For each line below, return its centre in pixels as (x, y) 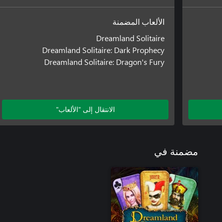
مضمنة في (176, 152)
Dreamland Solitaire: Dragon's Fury (105, 61)
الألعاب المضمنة (139, 22)
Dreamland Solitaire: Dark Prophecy (104, 50)
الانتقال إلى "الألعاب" (85, 109)
